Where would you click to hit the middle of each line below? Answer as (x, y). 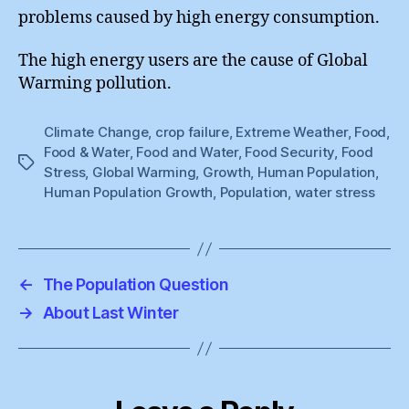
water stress (335, 192)
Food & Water (87, 152)
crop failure (192, 132)
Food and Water (187, 152)
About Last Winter (110, 313)
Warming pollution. (95, 84)
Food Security (290, 152)
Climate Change (96, 132)
